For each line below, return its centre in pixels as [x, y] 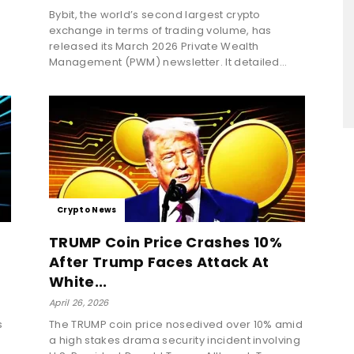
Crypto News [87, 209]
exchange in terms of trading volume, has [160, 30]
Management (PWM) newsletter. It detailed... [168, 62]
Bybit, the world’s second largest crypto [155, 14]
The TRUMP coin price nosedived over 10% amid [176, 324]
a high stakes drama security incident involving [175, 340]
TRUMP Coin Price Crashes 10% [166, 242]
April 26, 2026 [79, 302]
